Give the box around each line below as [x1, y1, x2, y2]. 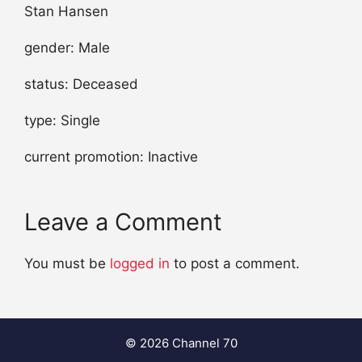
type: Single [24, 112, 100, 128]
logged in [110, 255, 170, 271]
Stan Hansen [24, 2, 108, 19]
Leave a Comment [24, 207, 222, 236]
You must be [24, 255, 110, 271]
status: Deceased [24, 75, 138, 92]
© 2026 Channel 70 [124, 335, 238, 351]
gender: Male [24, 39, 110, 56]
